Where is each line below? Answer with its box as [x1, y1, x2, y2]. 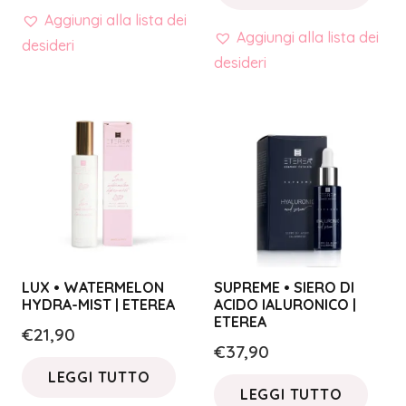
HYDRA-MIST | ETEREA [22, 295, 175, 314]
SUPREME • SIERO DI [214, 277, 354, 296]
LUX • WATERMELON [22, 277, 164, 296]
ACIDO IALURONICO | [214, 295, 356, 314]
